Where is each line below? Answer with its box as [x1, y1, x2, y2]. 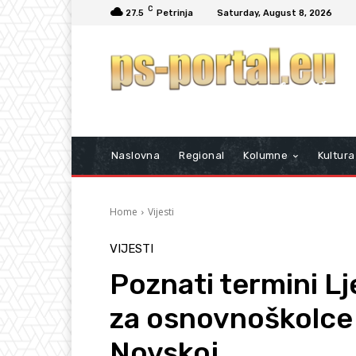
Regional [179, 149, 225, 162]
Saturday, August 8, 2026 [217, 7, 332, 18]
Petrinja [157, 7, 193, 18]
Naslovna [111, 149, 161, 162]
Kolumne [243, 149, 288, 162]
